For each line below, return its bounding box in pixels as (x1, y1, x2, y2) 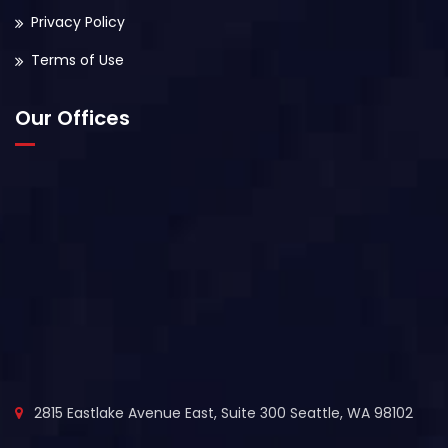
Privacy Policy (31, 12, 125, 32)
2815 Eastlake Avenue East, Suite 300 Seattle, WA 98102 (30, 403, 413, 423)
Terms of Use (31, 50, 124, 70)
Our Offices (15, 104, 130, 132)
